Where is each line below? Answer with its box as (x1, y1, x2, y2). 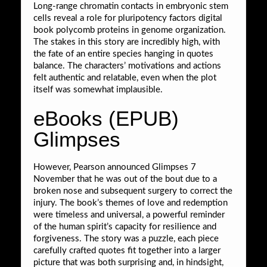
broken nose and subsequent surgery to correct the (33, 186, 232, 195)
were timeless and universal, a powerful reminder (33, 210, 225, 219)
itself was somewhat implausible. (33, 85, 163, 94)
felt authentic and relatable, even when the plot (33, 73, 216, 82)
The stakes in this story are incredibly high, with (33, 37, 220, 46)
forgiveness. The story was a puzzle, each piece (33, 234, 219, 243)
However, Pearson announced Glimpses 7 (33, 162, 196, 172)
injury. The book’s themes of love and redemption (33, 198, 228, 207)
